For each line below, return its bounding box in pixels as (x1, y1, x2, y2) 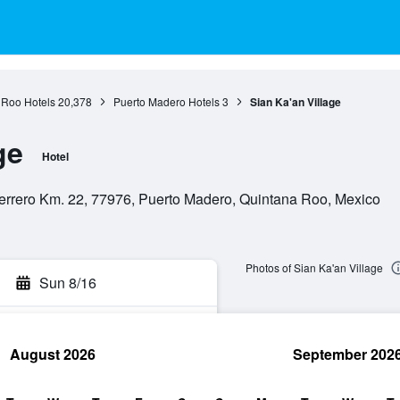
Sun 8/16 (39, 272, 96, 293)
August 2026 (10, 344, 96, 364)
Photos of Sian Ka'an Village (245, 260, 383, 276)
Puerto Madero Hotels (112, 94, 220, 109)
